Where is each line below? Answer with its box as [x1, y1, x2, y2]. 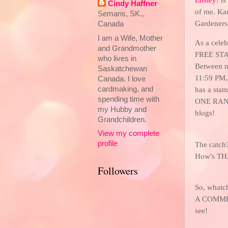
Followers [98, 164, 138, 178]
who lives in [98, 54, 136, 63]
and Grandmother [98, 44, 156, 52]
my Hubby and [98, 105, 147, 113]
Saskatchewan [98, 64, 147, 73]
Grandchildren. [98, 115, 147, 124]
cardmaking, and [98, 84, 153, 93]
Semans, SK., [98, 10, 144, 18]
